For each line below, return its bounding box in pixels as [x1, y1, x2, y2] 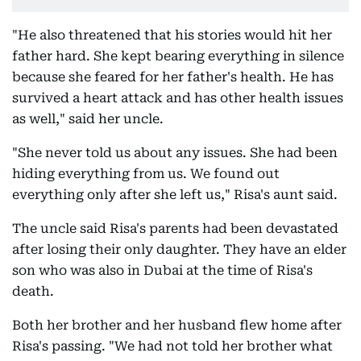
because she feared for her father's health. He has [12, 69, 334, 85]
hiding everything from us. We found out [12, 166, 280, 181]
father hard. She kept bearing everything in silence [12, 48, 344, 64]
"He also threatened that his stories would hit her [12, 27, 332, 43]
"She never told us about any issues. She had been [12, 145, 338, 160]
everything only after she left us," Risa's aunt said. [12, 187, 338, 202]
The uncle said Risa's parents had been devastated [12, 221, 338, 236]
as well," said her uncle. [12, 111, 164, 127]
